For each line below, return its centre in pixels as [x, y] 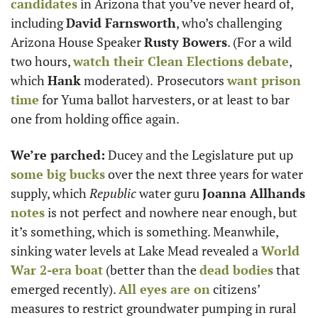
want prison [264, 80]
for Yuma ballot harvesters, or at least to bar [164, 99]
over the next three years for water [204, 174]
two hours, [42, 61]
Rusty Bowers [186, 42]
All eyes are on [164, 289]
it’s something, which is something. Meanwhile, [144, 231]
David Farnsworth [121, 23]
